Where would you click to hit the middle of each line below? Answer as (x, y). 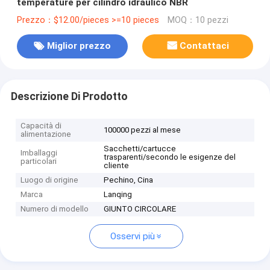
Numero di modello (55, 209)
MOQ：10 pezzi (198, 20)
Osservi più (132, 237)
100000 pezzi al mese (143, 130)
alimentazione (46, 134)
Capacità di (41, 126)
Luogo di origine (50, 180)
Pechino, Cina (129, 180)
